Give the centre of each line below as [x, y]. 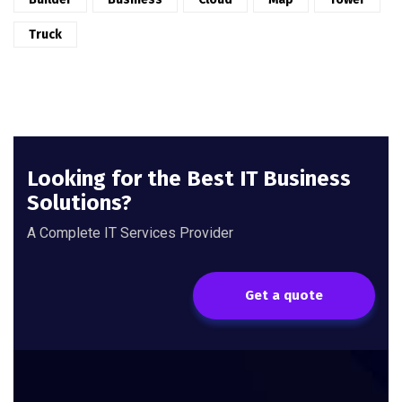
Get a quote [284, 295]
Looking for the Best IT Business [189, 179]
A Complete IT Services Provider [130, 233]
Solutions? [79, 203]
